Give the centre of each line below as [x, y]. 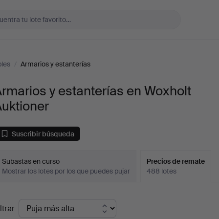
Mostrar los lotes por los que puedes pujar [66, 171]
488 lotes [162, 171]
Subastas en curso [31, 161]
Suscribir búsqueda [43, 134]
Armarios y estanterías [55, 64]
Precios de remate [176, 161]
